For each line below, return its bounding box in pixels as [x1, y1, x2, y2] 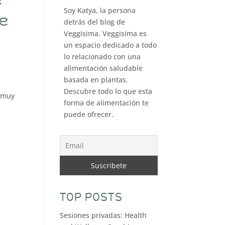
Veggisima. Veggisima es [64, 28, 147, 38]
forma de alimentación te [64, 97, 149, 107]
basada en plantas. [64, 74, 129, 84]
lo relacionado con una [64, 51, 141, 61]
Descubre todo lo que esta [64, 86, 153, 96]
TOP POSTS [60, 190, 123, 204]
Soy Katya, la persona [64, 5, 136, 15]
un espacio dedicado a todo [64, 40, 157, 50]
